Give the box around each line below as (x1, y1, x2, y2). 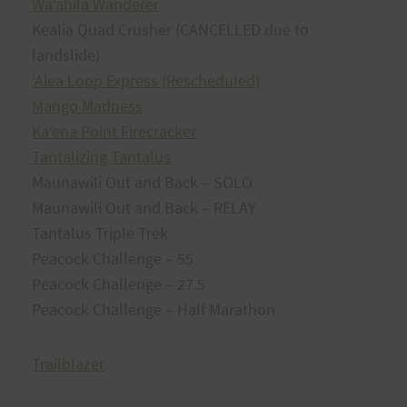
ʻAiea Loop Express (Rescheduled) (32, 70, 260, 91)
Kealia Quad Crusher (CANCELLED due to (32, 19, 309, 40)
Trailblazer (32, 353, 104, 374)
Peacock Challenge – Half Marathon (32, 299, 275, 320)
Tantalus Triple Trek (32, 223, 168, 243)
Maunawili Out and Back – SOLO (32, 172, 253, 193)
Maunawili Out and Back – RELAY (32, 197, 256, 218)
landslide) (32, 45, 100, 65)
